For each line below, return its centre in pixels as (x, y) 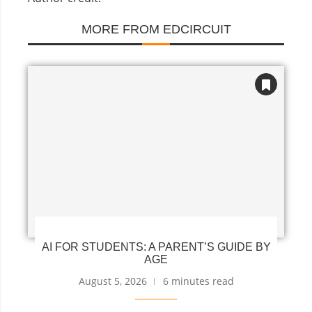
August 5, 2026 (112, 281)
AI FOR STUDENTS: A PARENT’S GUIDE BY (156, 247)
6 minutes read (198, 281)
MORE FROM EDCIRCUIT (156, 30)
